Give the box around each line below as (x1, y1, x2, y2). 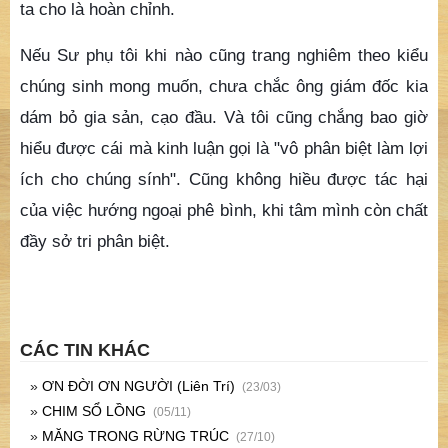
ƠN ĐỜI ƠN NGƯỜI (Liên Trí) (38, 377, 239, 394)
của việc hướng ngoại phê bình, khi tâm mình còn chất (20, 199, 428, 220)
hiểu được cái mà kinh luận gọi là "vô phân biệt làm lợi (20, 137, 428, 158)
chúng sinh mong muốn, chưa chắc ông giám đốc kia (20, 75, 428, 96)
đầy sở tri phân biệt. (20, 230, 170, 251)
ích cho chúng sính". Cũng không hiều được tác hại (20, 168, 428, 189)
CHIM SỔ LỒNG (38, 402, 150, 419)
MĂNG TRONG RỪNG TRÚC (38, 427, 233, 444)
